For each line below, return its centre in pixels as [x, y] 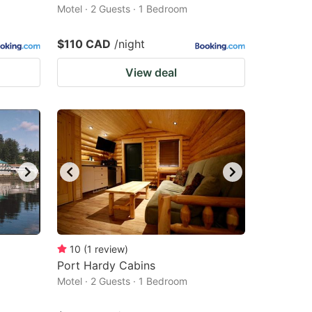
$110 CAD [84, 44]
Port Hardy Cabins [106, 265]
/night [130, 44]
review [110, 249]
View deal [151, 72]
